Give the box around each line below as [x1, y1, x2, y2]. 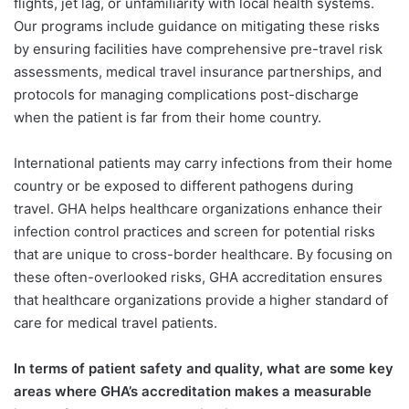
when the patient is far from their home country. [14, 108, 321, 126]
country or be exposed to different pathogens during [14, 176, 353, 194]
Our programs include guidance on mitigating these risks [14, 16, 380, 35]
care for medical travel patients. [14, 313, 217, 331]
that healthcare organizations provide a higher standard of [14, 290, 388, 309]
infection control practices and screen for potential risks [14, 222, 375, 240]
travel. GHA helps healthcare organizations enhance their [14, 199, 383, 217]
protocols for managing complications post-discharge [14, 85, 359, 103]
